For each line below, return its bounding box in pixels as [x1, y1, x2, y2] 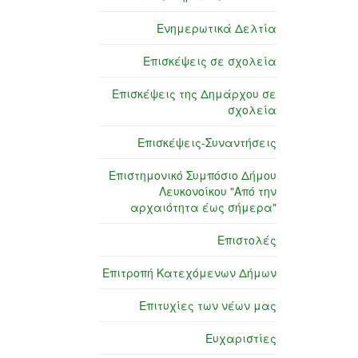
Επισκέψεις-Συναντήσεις [137, 134, 276, 151]
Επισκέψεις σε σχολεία [143, 53, 276, 70]
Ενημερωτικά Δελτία [157, 20, 276, 37]
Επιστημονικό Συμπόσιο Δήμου [109, 167, 276, 184]
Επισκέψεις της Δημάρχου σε [112, 86, 276, 102]
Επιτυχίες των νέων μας [139, 297, 276, 314]
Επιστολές [217, 232, 276, 249]
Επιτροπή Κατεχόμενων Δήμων [102, 265, 276, 281]
